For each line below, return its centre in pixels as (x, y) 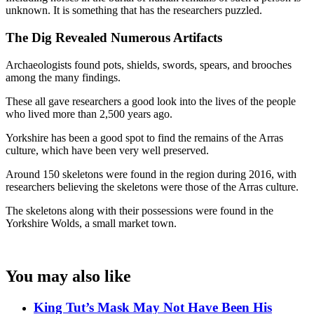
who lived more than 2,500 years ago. (89, 114)
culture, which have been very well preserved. (107, 150)
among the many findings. (63, 77)
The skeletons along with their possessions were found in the (139, 210)
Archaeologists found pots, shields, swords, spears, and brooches (149, 64)
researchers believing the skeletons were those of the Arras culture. (152, 186)
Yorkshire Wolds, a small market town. (91, 223)
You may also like (68, 277)
